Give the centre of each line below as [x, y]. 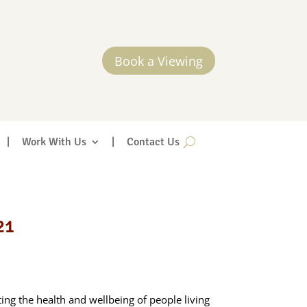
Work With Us [54, 142]
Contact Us [153, 142]
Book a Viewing [158, 61]
